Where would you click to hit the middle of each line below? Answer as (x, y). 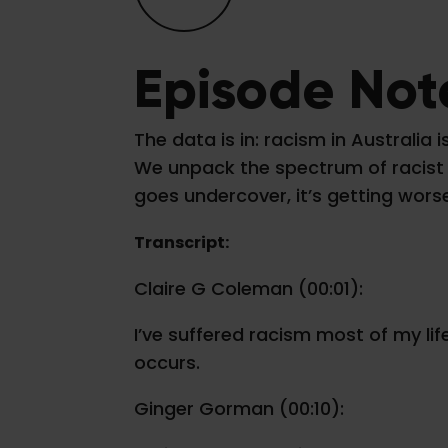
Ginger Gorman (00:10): (239, 409)
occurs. (167, 363)
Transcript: (182, 243)
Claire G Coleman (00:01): (249, 289)
